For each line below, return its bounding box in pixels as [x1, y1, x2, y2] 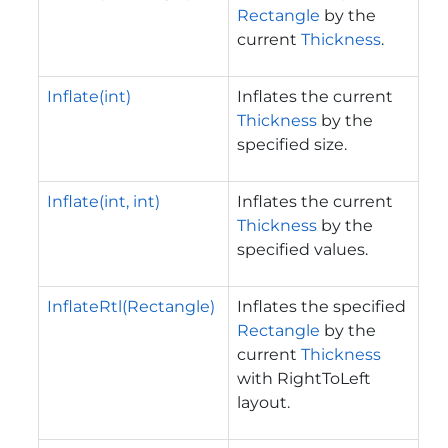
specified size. [237, 134, 347, 154]
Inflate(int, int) [47, 191, 160, 211]
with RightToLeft [237, 368, 371, 388]
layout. [237, 392, 290, 412]
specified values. [237, 239, 368, 259]
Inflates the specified [237, 296, 406, 316]
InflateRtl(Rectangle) [47, 296, 215, 316]
